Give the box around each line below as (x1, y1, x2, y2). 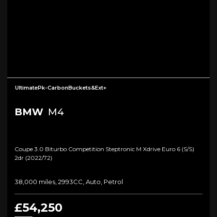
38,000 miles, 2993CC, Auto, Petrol (15, 178, 123, 186)
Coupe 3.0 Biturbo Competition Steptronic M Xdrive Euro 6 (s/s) (15, 145, 194, 153)
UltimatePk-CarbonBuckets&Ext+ (15, 84, 107, 92)
